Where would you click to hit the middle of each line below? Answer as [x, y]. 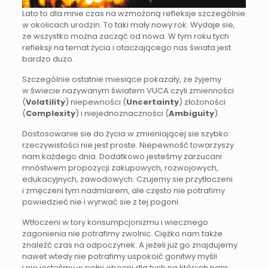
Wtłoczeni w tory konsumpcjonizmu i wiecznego [115, 223]
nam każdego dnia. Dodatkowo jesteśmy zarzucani [122, 157]
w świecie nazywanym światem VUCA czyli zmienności [128, 91]
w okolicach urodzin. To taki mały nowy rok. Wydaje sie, [128, 25]
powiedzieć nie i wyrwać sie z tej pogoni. [101, 202]
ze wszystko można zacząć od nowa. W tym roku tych [125, 36]
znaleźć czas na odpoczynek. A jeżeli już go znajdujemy [130, 245]
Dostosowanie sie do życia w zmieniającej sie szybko [125, 134]
